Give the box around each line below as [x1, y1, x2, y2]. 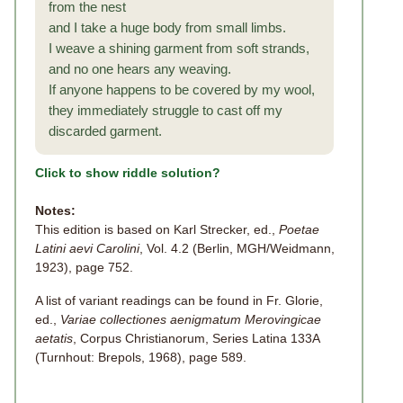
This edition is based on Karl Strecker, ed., [35, 222, 279, 237]
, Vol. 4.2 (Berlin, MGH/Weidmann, [139, 241, 335, 255]
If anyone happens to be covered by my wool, [49, 82, 315, 97]
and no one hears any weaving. [49, 61, 231, 76]
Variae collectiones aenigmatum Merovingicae [60, 312, 321, 327]
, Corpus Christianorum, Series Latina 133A [73, 331, 319, 345]
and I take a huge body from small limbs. [49, 20, 286, 35]
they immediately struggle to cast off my [49, 103, 282, 118]
